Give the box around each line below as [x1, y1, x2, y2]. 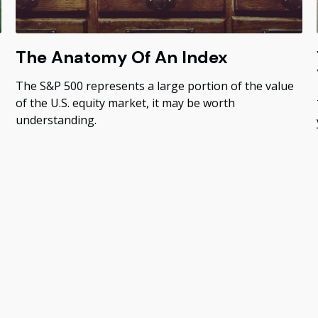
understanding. [16, 112, 97, 128]
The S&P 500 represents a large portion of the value [16, 78, 295, 94]
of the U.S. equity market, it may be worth [16, 95, 236, 111]
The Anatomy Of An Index [16, 46, 229, 69]
